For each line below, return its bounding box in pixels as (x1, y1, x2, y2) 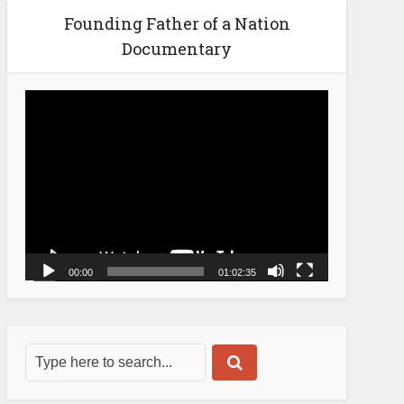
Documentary (122, 37, 232, 60)
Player (24, 108, 60, 126)
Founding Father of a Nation (63, 12, 290, 34)
